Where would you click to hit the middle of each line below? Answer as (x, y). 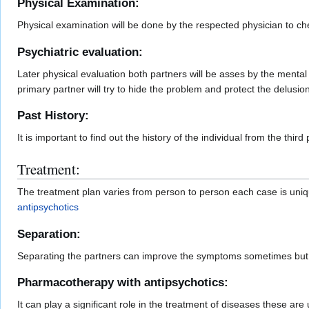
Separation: (49, 234)
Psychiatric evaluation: (80, 52)
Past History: (53, 116)
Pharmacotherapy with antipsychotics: (123, 282)
